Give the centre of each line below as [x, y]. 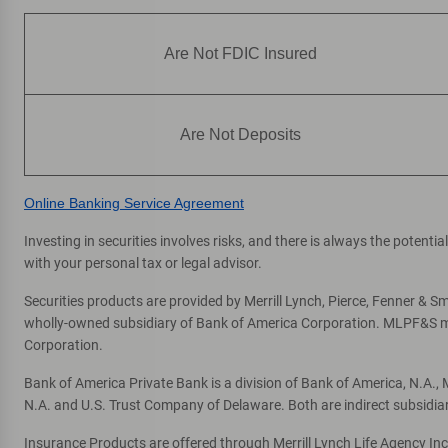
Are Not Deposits [240, 134]
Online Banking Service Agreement [134, 203]
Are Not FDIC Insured [240, 53]
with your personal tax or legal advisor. [143, 263]
